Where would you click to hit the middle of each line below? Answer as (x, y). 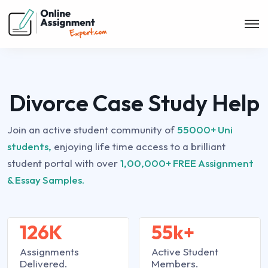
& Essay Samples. (46, 180)
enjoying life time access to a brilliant (138, 146)
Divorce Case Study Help (134, 103)
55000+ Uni (205, 130)
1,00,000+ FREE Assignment (187, 163)
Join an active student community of (92, 130)
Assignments (49, 252)
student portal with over (64, 163)
